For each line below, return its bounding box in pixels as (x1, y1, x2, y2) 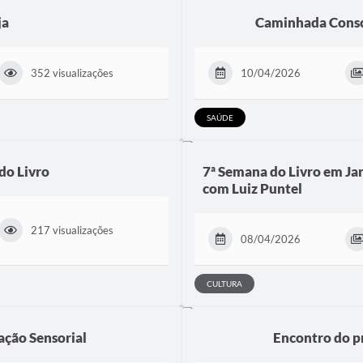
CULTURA (207, 278, 242, 288)
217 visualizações (31, 224, 114, 237)
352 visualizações (31, 66, 114, 79)
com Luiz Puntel (203, 179, 302, 197)
